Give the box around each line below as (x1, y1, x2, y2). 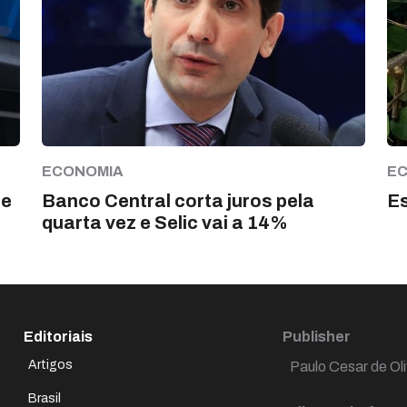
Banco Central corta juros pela (42, 190, 314, 211)
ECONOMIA (42, 163, 124, 179)
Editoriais (24, 328, 93, 344)
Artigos (28, 357, 73, 372)
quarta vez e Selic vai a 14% (42, 212, 288, 233)
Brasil (28, 391, 61, 405)
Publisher (283, 328, 351, 344)
